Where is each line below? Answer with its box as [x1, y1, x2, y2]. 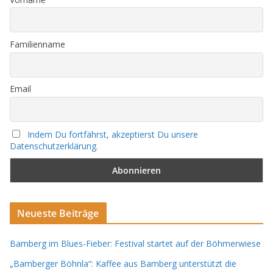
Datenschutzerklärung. [10, 140, 98, 152]
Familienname [10, 38, 65, 51]
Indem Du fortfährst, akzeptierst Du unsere [27, 128, 198, 140]
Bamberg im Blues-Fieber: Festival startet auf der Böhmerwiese [10, 237, 261, 249]
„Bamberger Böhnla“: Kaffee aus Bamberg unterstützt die [10, 257, 236, 269]
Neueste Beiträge [17, 206, 99, 220]
